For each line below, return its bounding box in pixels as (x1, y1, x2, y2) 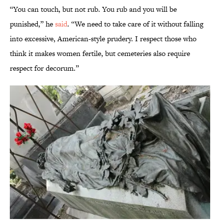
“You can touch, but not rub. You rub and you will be (10, 4, 177, 15)
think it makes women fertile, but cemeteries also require (10, 48, 190, 59)
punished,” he (10, 19, 55, 29)
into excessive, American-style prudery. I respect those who (10, 33, 196, 44)
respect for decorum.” (10, 63, 79, 74)
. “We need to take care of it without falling (67, 19, 203, 29)
